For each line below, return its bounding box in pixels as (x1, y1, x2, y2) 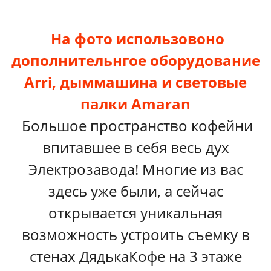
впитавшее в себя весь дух (42, 137, 229, 157)
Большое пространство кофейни (18, 116, 253, 135)
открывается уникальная (48, 203, 223, 223)
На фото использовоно (47, 28, 224, 48)
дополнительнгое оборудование (11, 50, 260, 70)
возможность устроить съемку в (21, 224, 250, 244)
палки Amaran (80, 94, 191, 114)
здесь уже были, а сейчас (48, 181, 223, 201)
